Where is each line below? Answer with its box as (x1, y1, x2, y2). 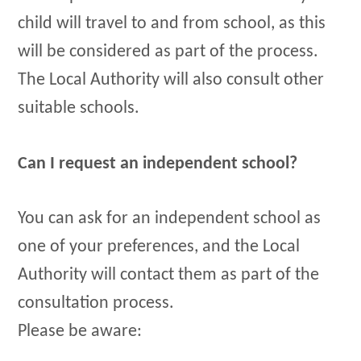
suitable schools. (18, 98, 140, 118)
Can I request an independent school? (18, 154, 298, 173)
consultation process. (18, 294, 175, 313)
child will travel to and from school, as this (18, 14, 326, 33)
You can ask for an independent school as (18, 210, 322, 229)
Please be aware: (18, 322, 143, 342)
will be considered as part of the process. (18, 42, 319, 61)
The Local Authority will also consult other (18, 70, 325, 89)
